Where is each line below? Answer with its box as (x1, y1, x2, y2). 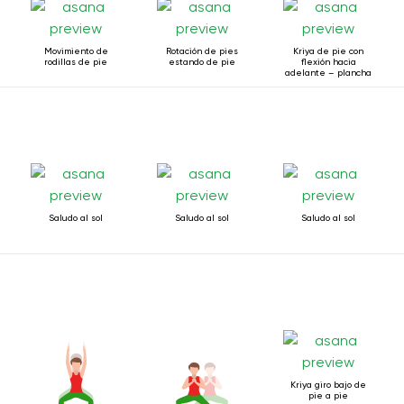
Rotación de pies (166, 46, 238, 56)
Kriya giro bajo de (290, 380, 366, 390)
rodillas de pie (44, 57, 107, 67)
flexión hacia (300, 57, 356, 67)
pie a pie (308, 390, 348, 400)
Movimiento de (43, 46, 108, 56)
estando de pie (169, 57, 235, 67)
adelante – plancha (285, 68, 372, 78)
